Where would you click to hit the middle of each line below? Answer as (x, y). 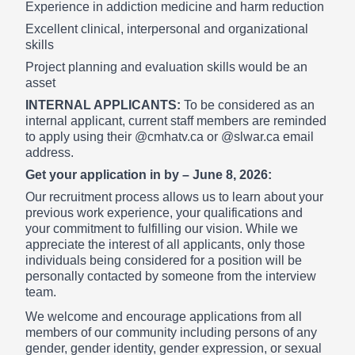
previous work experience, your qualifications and (164, 212)
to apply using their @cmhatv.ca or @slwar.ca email (170, 136)
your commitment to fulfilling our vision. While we (162, 228)
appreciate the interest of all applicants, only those (165, 244)
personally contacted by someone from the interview (171, 276)
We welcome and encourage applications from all (164, 316)
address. (50, 152)
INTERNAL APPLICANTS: (105, 105)
